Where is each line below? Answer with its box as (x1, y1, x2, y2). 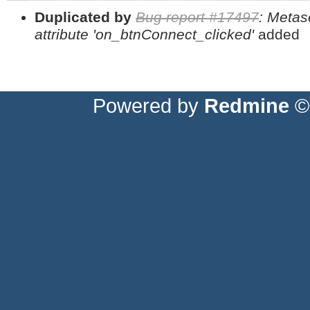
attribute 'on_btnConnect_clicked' (35, 26, 258, 43)
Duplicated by (35, 8, 131, 26)
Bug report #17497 (136, 8, 259, 26)
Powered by (92, 95, 204, 118)
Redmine (203, 95, 289, 118)
